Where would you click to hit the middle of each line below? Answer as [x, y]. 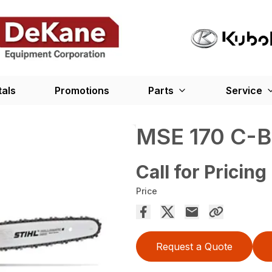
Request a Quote [194, 247]
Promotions [82, 91]
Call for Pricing [201, 172]
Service [244, 91]
